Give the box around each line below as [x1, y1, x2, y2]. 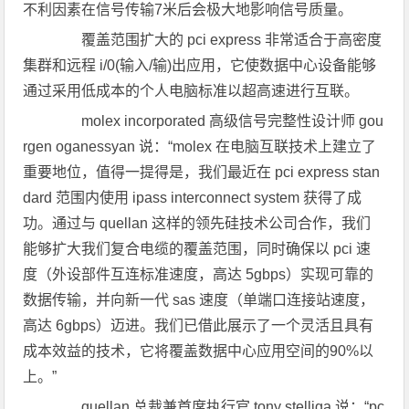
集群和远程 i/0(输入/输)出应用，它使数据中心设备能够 [23, 58, 377, 73]
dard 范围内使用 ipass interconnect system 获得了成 [23, 190, 362, 205]
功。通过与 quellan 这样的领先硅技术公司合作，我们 [23, 215, 372, 231]
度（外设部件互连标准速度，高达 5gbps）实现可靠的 [23, 267, 374, 282]
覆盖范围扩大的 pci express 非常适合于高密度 [52, 32, 383, 47]
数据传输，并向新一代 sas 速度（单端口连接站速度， [23, 292, 375, 308]
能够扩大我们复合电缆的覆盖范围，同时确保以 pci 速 [23, 241, 372, 257]
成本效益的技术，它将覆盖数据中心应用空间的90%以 [23, 343, 374, 359]
